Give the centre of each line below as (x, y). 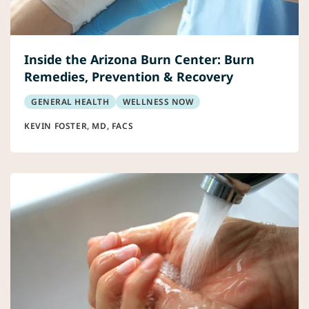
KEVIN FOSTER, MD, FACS (79, 126)
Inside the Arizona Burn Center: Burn (139, 60)
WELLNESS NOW (158, 102)
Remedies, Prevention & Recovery (129, 77)
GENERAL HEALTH (70, 102)
